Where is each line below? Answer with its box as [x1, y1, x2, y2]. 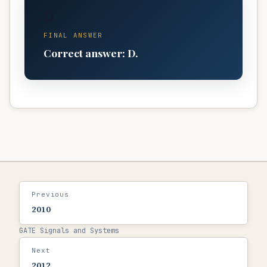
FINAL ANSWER [44, 31, 103, 40]
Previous [32, 190, 70, 198]
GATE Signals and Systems [19, 225, 119, 235]
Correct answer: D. [44, 45, 138, 60]
